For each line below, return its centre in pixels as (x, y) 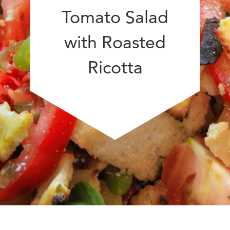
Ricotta (115, 67)
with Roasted (115, 42)
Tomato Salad (115, 17)
